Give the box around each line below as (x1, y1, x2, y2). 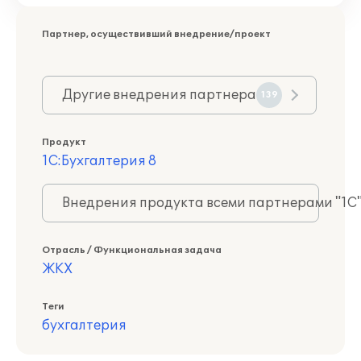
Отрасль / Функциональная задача (42, 245, 222, 255)
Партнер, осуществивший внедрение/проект (42, 29, 271, 39)
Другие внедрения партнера (62, 87, 256, 103)
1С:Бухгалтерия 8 (42, 153, 156, 169)
